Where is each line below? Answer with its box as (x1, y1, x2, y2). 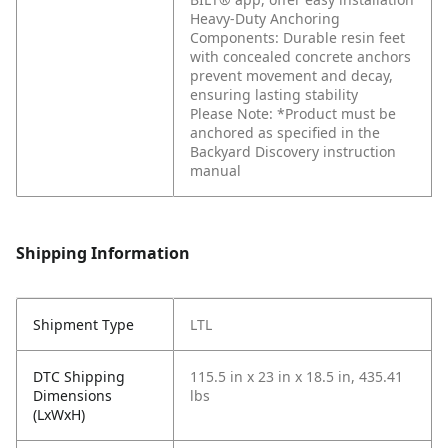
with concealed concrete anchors (190, 47, 411, 67)
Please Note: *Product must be (190, 104, 396, 124)
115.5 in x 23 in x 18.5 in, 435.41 (190, 367, 403, 387)
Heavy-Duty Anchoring (190, 9, 340, 29)
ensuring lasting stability (190, 85, 358, 105)
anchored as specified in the (190, 123, 380, 143)
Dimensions (33, 386, 112, 406)
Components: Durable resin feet (190, 28, 405, 48)
